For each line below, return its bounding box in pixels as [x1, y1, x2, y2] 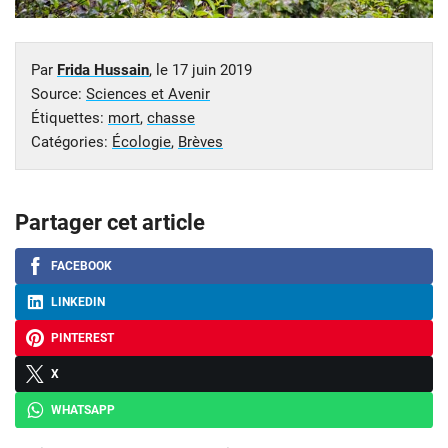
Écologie [112, 132, 171, 151]
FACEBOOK [51, 258, 112, 273]
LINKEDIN [51, 294, 105, 309]
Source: [31, 84, 86, 103]
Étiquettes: [31, 108, 108, 127]
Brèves [178, 132, 223, 151]
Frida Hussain [57, 60, 149, 79]
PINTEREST [51, 330, 114, 345]
